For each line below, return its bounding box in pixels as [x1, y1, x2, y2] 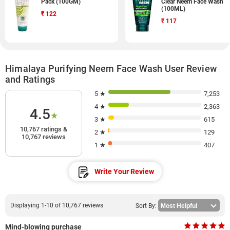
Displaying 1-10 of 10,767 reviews [10, 202, 103, 209]
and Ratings [5, 74, 55, 85]
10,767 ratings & [20, 125, 67, 133]
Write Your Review [94, 167, 154, 176]
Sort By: [136, 202, 157, 209]
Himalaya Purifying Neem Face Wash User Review [5, 63, 217, 74]
